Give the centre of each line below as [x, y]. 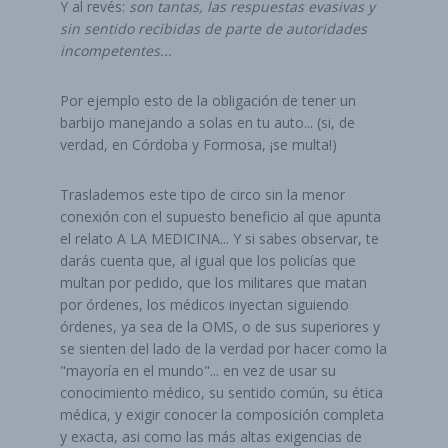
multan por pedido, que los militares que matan [213, 282]
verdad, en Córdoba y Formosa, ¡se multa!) [198, 144]
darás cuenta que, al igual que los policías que [208, 260]
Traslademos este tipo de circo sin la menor [202, 194]
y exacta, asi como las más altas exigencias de [211, 436]
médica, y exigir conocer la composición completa [222, 414]
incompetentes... [116, 50]
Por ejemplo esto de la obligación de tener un [208, 100]
